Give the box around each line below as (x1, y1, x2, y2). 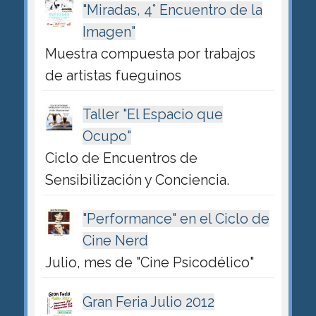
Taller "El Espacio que (82, 106, 223, 123)
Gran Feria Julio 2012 (82, 293, 214, 310)
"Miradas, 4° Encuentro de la (82, 1, 262, 19)
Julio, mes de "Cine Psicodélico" (44, 254, 254, 272)
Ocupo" (82, 128, 131, 145)
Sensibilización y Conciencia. (44, 171, 229, 189)
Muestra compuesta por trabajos (44, 45, 255, 63)
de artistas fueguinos (44, 67, 181, 85)
